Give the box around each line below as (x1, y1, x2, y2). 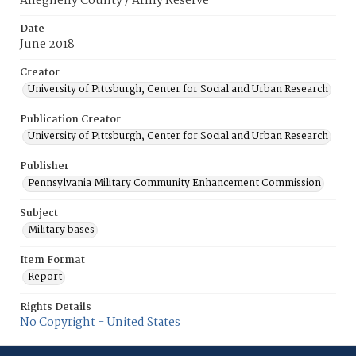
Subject (20, 205, 58, 222)
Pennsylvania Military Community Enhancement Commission (28, 175, 321, 192)
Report (28, 269, 62, 285)
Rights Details (20, 299, 91, 315)
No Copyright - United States (20, 313, 180, 332)
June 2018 (20, 35, 75, 54)
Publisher (20, 158, 69, 175)
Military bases (28, 222, 95, 238)
